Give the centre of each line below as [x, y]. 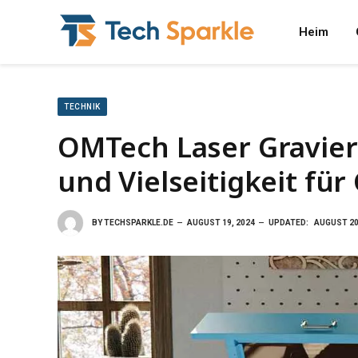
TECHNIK [82, 107]
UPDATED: [288, 222]
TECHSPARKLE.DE [139, 222]
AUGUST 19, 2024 [221, 222]
